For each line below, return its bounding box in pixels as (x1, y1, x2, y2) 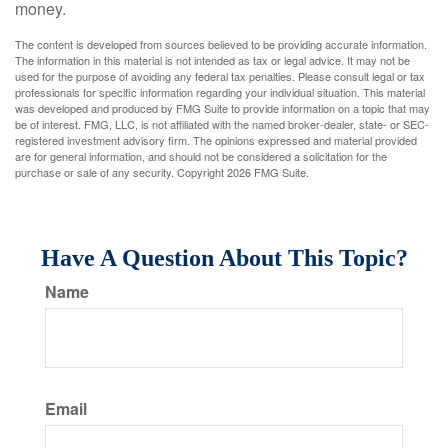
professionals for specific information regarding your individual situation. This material (15, 84, 425, 100)
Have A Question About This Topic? (40, 245, 408, 271)
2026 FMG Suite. (227, 164, 309, 180)
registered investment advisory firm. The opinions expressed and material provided (15, 132, 417, 148)
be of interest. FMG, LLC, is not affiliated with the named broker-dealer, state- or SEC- (15, 116, 429, 132)
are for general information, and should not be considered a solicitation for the (15, 148, 387, 164)
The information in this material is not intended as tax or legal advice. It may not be (15, 52, 410, 68)
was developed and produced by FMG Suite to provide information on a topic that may (15, 100, 430, 116)
